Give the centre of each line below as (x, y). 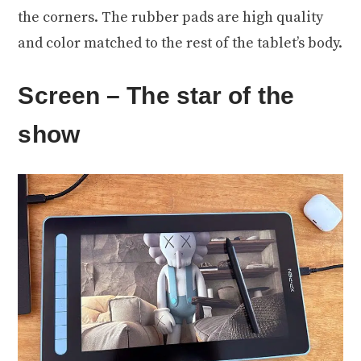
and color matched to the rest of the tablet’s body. (180, 43)
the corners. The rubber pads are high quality (171, 17)
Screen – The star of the (156, 95)
